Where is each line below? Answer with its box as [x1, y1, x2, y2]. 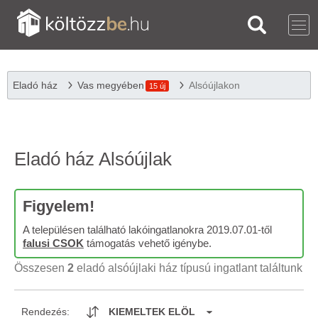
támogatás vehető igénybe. [84, 237, 212, 249]
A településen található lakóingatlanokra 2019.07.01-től [23, 224, 272, 236]
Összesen [14, 262, 67, 274]
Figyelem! [23, 197, 94, 215]
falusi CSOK [23, 237, 84, 249]
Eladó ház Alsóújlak [14, 148, 172, 170]
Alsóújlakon [189, 79, 240, 91]
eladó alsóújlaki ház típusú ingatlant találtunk [74, 262, 302, 274]
